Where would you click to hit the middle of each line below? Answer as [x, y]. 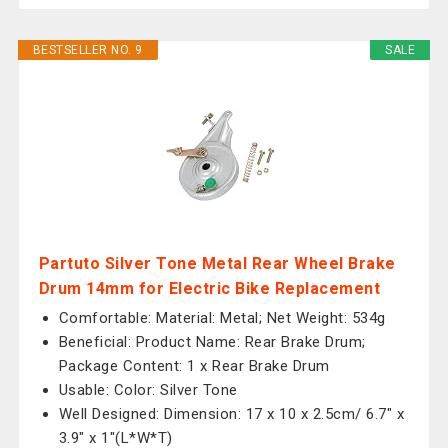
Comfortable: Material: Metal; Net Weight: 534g [222, 318]
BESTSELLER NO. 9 [87, 50]
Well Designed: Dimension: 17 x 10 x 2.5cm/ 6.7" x [231, 414]
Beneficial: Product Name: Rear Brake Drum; [212, 342]
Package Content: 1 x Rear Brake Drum [194, 366]
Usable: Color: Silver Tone [148, 390]
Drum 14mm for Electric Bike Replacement [209, 288]
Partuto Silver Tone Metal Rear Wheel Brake [217, 263]
